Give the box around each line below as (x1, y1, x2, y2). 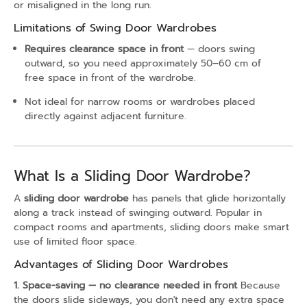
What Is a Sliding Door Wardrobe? (14, 164, 251, 187)
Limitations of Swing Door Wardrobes (14, 19, 217, 36)
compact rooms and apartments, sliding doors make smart (14, 220, 289, 234)
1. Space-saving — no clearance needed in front (14, 278, 237, 293)
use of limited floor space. (14, 234, 137, 249)
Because (237, 278, 280, 293)
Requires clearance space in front (25, 41, 184, 56)
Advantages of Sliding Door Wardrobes (14, 256, 228, 273)
